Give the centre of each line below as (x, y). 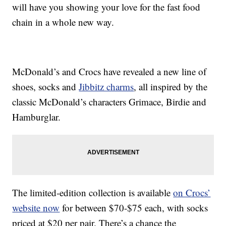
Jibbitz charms (106, 87)
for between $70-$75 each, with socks (134, 208)
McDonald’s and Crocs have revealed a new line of (109, 72)
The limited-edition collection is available (93, 193)
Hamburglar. (37, 117)
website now (36, 208)
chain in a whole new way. (63, 22)
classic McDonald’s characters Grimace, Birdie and (109, 102)
